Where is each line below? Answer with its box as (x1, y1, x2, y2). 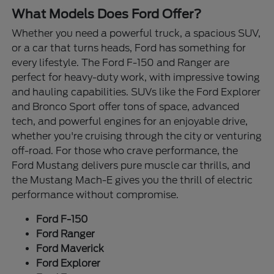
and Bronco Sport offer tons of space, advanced (12, 101, 240, 113)
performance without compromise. (12, 189, 179, 201)
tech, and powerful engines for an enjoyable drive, (12, 116, 248, 128)
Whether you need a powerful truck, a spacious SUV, (12, 28, 261, 40)
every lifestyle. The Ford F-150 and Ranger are (12, 57, 230, 69)
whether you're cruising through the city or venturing (12, 130, 262, 143)
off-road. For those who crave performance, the (12, 145, 239, 157)
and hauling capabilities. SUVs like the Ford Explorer (12, 86, 261, 98)
